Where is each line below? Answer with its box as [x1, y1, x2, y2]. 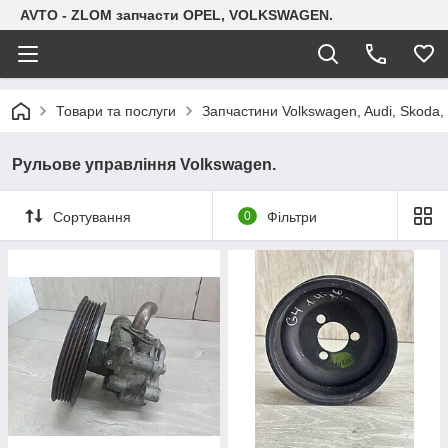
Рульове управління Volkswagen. [12, 156, 276, 173]
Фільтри [266, 208, 317, 225]
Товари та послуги [56, 103, 176, 119]
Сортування [53, 208, 131, 225]
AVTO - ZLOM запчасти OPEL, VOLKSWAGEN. [20, 7, 333, 23]
